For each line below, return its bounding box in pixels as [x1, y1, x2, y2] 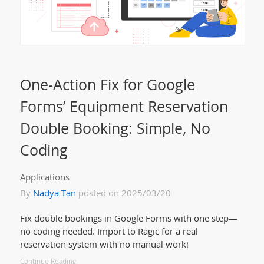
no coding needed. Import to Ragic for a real [19, 225, 198, 237]
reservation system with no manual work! [19, 238, 189, 250]
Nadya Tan [32, 187, 76, 199]
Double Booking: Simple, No [19, 118, 210, 138]
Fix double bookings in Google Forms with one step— [19, 212, 237, 225]
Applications [19, 171, 70, 183]
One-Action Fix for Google [19, 74, 195, 95]
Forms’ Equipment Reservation [19, 96, 228, 117]
